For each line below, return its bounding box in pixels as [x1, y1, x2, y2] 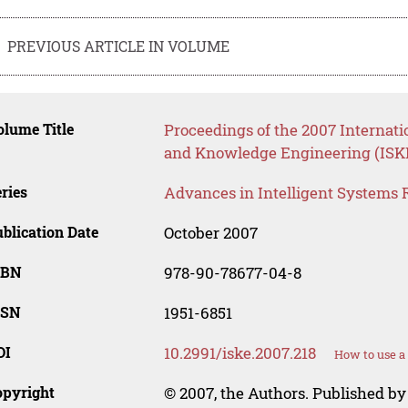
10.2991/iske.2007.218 [163, 342, 316, 364]
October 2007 [163, 222, 258, 244]
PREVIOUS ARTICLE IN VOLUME [7, 36, 230, 56]
